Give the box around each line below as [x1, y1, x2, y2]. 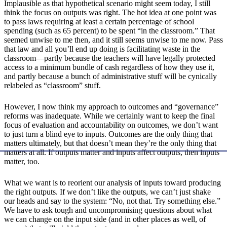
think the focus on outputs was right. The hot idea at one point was [4, 8, 216, 17]
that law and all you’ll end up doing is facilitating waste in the [4, 45, 200, 54]
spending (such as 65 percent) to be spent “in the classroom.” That [4, 26, 215, 35]
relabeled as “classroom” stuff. [4, 81, 101, 90]
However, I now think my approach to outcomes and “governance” [4, 102, 218, 111]
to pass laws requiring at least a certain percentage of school [4, 17, 194, 26]
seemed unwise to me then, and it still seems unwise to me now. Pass [4, 35, 223, 45]
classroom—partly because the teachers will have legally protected [4, 54, 215, 63]
